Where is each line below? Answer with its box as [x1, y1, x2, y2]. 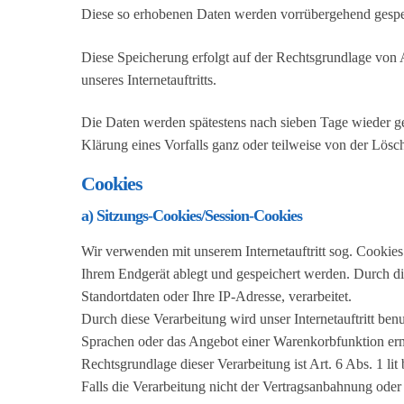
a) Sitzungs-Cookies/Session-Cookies [81, 207, 302, 225]
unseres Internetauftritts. [81, 71, 216, 87]
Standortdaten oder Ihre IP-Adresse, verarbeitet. [81, 289, 352, 305]
